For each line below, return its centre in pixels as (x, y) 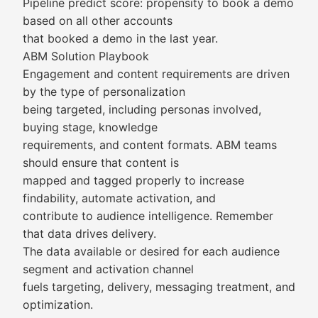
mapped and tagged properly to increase (133, 180)
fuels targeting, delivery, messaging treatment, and (159, 287)
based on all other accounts (98, 21)
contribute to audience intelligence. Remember (148, 216)
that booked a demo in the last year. (120, 38)
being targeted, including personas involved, (142, 109)
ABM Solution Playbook (86, 56)
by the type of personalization (104, 92)
